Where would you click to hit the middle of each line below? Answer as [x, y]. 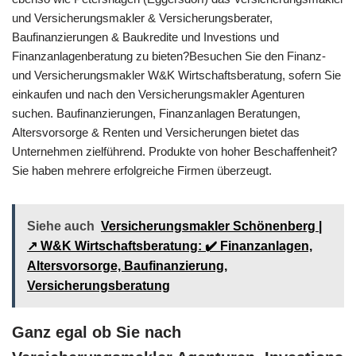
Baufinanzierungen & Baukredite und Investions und [145, 37]
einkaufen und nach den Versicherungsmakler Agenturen [158, 94]
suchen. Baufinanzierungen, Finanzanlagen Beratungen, [156, 113]
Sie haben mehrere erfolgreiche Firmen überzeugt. [142, 170]
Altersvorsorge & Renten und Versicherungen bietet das [156, 132]
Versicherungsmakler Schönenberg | [211, 226]
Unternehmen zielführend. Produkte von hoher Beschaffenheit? [174, 151]
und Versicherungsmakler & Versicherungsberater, [142, 17]
